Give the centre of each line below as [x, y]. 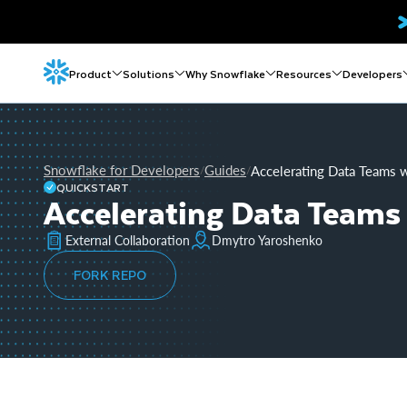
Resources [304, 73]
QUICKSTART [93, 187]
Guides [225, 170]
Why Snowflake [225, 73]
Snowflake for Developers [122, 170]
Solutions [149, 73]
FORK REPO [110, 275]
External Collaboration [128, 240]
